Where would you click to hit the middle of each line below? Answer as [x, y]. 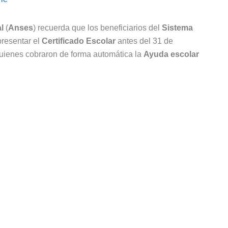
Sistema [177, 28]
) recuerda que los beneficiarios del [97, 28]
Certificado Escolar [79, 41]
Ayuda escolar [171, 54]
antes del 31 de [144, 41]
